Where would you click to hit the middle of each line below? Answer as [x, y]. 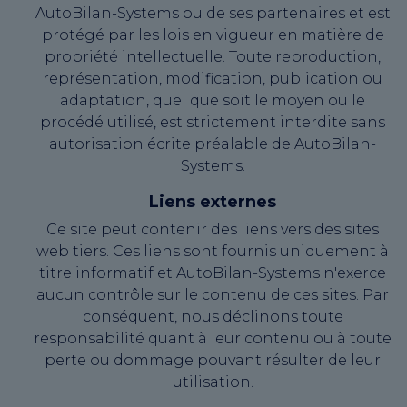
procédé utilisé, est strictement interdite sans [213, 122]
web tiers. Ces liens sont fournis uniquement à [213, 251]
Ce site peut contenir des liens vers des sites [213, 229]
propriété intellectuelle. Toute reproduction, [213, 57]
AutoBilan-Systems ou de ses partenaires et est [213, 13]
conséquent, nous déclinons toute [213, 317]
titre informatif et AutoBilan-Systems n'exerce [213, 273]
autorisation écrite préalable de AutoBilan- [213, 144]
